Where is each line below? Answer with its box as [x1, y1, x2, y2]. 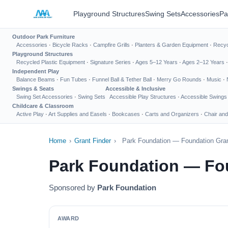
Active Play [16, 111, 44, 117]
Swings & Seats [12, 85, 54, 92]
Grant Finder [74, 137, 111, 145]
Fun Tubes [60, 76, 87, 82]
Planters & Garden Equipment [135, 42, 208, 48]
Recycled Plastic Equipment [16, 59, 85, 65]
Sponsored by [49, 183, 97, 192]
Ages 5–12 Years [135, 59, 178, 65]
